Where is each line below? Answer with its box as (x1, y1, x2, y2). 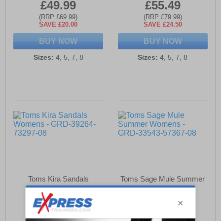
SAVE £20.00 (39, 21, 78, 29)
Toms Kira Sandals (28, 175, 89, 184)
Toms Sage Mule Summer (120, 175, 205, 184)
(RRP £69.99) (39, 13, 78, 21)
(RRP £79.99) (143, 13, 182, 21)
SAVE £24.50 (143, 21, 182, 29)
